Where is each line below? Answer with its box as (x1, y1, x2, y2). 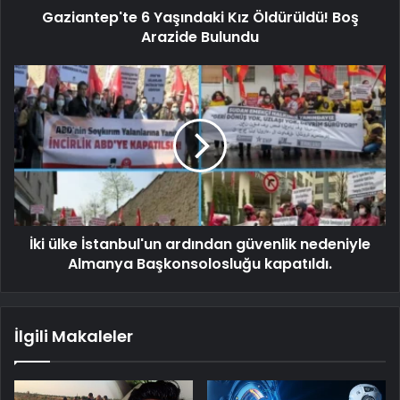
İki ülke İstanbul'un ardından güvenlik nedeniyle (29, 233, 371, 254)
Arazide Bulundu (141, 26, 259, 47)
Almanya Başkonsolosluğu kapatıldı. (68, 253, 332, 274)
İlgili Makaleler (14, 324, 133, 347)
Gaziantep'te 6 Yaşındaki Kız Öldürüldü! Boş (41, 6, 359, 28)
